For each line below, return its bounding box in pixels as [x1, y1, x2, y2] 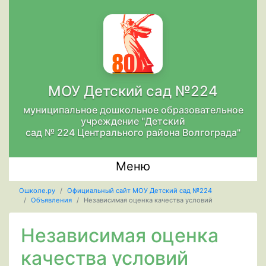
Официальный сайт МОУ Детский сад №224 [66, 186, 212, 195]
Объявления [30, 196, 72, 205]
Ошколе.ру [18, 186, 55, 195]
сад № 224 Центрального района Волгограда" [26, 126, 240, 138]
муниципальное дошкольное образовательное [23, 104, 243, 116]
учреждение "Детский [81, 115, 185, 127]
